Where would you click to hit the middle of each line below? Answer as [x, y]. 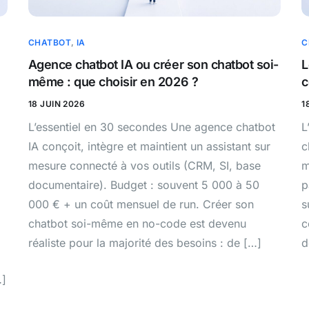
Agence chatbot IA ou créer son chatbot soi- [153, 65]
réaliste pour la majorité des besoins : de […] [144, 243]
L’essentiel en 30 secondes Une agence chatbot [151, 127]
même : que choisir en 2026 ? [113, 82]
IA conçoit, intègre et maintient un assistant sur [149, 147]
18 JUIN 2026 [57, 104]
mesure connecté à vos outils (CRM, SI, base [144, 166]
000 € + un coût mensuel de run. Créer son [141, 205]
